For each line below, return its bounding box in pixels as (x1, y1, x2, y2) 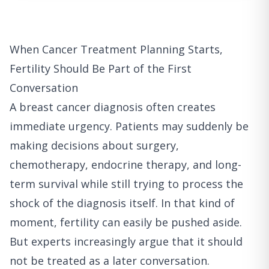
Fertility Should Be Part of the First (10, 61, 192, 76)
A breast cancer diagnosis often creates (10, 100, 216, 114)
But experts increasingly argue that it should (10, 234, 243, 249)
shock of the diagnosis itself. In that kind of (10, 196, 235, 210)
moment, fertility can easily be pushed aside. (10, 215, 242, 229)
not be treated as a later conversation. (10, 253, 210, 268)
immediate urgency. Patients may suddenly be (10, 119, 249, 133)
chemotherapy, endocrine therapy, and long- (10, 157, 241, 172)
